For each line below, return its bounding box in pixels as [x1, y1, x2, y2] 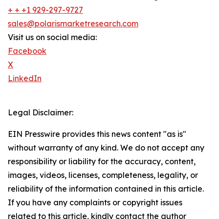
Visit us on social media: [8, 32, 97, 43]
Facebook [8, 46, 46, 56]
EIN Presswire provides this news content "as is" [8, 129, 186, 139]
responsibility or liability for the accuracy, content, [8, 156, 196, 167]
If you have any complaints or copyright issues [8, 197, 182, 208]
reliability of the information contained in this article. [8, 184, 204, 194]
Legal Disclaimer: [8, 108, 73, 118]
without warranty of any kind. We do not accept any [8, 143, 204, 153]
